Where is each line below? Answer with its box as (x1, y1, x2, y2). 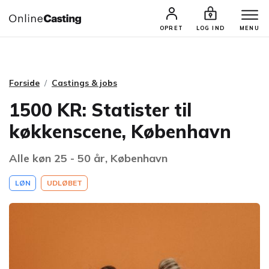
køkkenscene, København (9, 120, 231, 143)
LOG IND (196, 25, 225, 31)
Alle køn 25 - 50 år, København (9, 151, 168, 165)
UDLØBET (46, 178, 82, 187)
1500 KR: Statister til (9, 98, 192, 121)
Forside (9, 77, 40, 88)
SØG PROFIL (154, 18, 210, 27)
